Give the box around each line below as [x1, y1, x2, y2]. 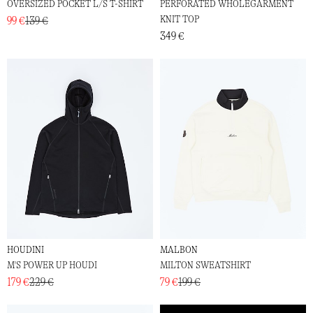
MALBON [160, 244, 198, 256]
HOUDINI [7, 244, 44, 256]
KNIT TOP [160, 13, 199, 25]
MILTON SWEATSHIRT [160, 259, 251, 272]
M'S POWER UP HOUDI [7, 259, 97, 272]
